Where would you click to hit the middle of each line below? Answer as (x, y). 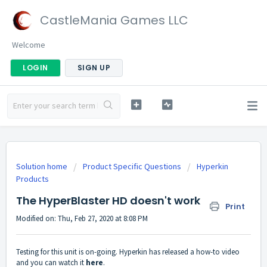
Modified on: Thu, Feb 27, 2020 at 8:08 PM (82, 218)
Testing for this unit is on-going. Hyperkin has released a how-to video (128, 252)
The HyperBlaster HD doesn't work (108, 201)
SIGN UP (94, 68)
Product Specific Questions (132, 166)
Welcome (29, 45)
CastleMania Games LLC (114, 20)
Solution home (43, 166)
